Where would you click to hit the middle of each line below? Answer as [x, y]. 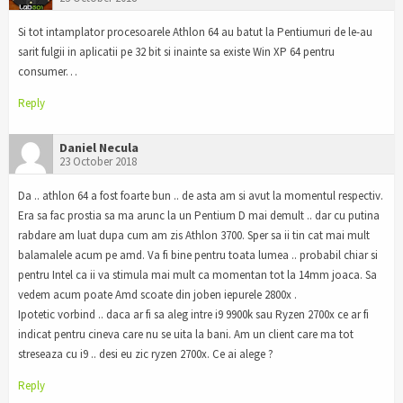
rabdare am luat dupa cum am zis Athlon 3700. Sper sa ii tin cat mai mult [194, 235]
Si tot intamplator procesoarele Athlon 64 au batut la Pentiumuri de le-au [195, 32]
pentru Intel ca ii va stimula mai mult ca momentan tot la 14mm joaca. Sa [197, 274]
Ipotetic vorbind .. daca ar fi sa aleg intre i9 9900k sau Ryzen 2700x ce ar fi [193, 314]
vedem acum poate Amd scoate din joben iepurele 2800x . [157, 294]
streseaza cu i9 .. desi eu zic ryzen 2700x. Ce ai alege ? [146, 354]
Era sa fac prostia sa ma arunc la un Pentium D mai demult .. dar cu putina [199, 215]
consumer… [48, 72]
